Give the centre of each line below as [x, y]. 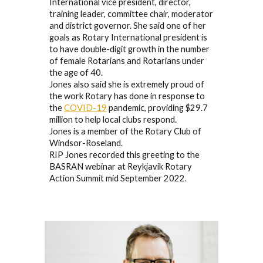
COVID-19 [86, 107]
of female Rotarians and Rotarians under [127, 60]
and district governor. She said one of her [128, 25]
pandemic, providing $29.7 [158, 107]
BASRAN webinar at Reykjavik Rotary [121, 166]
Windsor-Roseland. [86, 143]
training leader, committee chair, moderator [131, 14]
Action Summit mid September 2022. [118, 178]
